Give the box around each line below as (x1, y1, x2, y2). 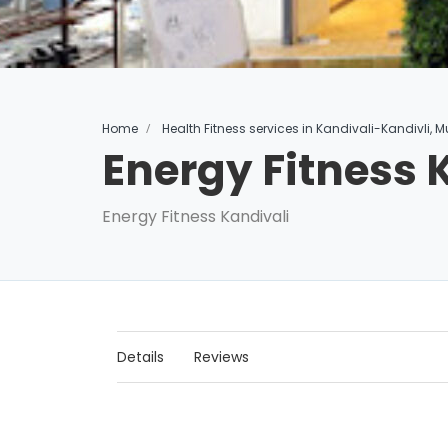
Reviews (194, 347, 249, 367)
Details (117, 347, 164, 367)
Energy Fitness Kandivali (102, 205, 289, 228)
